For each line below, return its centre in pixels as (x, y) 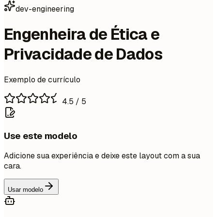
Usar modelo (25, 190)
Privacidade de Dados (83, 54)
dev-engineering (45, 9)
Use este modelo (41, 136)
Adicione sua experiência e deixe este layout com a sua (102, 156)
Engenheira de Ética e (82, 34)
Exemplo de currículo (42, 79)
